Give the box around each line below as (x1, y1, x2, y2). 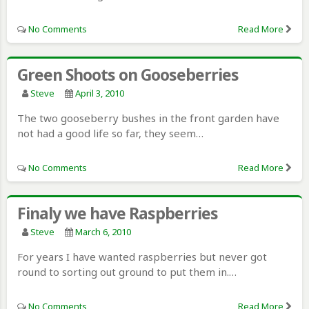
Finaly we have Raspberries (17, 201, 218, 224)
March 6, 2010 (75, 225, 131, 238)
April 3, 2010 (75, 86, 124, 99)
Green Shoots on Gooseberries (17, 63, 239, 86)
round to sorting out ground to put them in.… (17, 264, 237, 279)
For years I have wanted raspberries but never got (17, 249, 267, 263)
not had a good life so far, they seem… (17, 126, 203, 140)
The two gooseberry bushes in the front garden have (17, 110, 279, 125)
